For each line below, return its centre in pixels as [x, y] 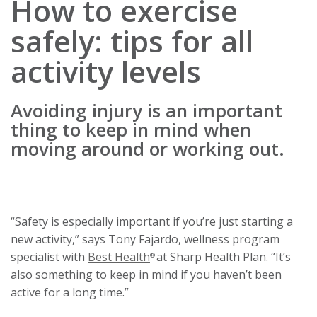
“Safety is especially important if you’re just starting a [152, 221]
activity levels [106, 71]
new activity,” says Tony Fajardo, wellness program [145, 239]
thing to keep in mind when [131, 129]
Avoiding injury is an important [146, 110]
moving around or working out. [148, 149]
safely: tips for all [132, 41]
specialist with [49, 257]
